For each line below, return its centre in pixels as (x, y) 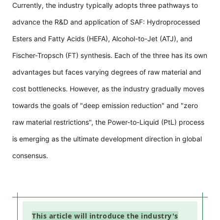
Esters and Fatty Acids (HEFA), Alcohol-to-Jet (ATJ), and (102, 38)
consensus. (30, 155)
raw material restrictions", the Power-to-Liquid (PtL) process (108, 122)
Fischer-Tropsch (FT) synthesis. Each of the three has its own (110, 55)
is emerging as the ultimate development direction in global (107, 138)
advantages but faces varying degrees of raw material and (107, 72)
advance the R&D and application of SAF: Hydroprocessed (106, 22)
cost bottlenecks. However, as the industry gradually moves (108, 88)
